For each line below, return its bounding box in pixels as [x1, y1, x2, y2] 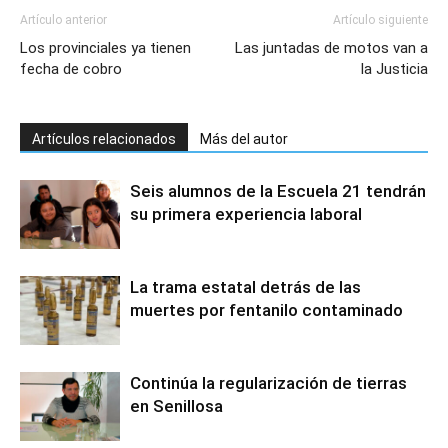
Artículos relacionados [32, 130, 176, 147]
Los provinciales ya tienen [20, 38, 191, 57]
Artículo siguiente [333, 12, 428, 27]
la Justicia [361, 59, 428, 78]
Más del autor [200, 130, 288, 147]
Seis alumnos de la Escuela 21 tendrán [130, 180, 426, 201]
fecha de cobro [20, 59, 126, 78]
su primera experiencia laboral [130, 203, 366, 224]
